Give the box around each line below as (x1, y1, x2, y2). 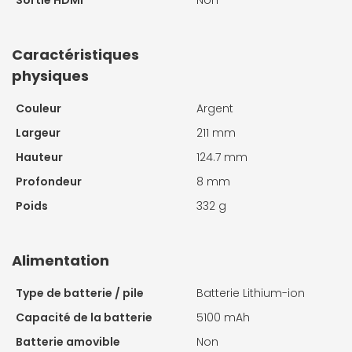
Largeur (16, 125, 60, 141)
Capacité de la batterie (16, 310, 152, 326)
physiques (12, 66, 89, 86)
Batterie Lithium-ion (196, 285, 305, 302)
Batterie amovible (16, 334, 120, 350)
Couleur (16, 101, 61, 117)
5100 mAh (196, 310, 250, 326)
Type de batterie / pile (16, 285, 144, 302)
